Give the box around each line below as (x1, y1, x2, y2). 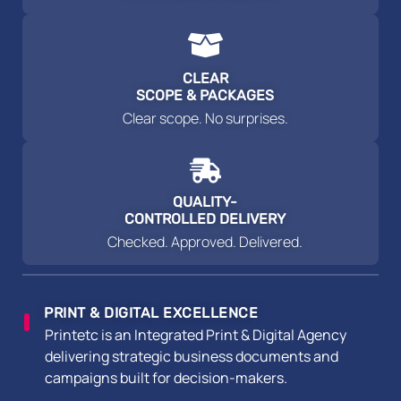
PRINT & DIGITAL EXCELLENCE (44, 303, 258, 321)
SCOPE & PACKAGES (136, 86, 274, 104)
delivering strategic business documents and (45, 346, 338, 366)
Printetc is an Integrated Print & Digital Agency (45, 324, 346, 345)
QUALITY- (173, 192, 237, 210)
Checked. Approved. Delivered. (107, 231, 303, 252)
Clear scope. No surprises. (122, 107, 288, 128)
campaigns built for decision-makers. (45, 367, 287, 388)
